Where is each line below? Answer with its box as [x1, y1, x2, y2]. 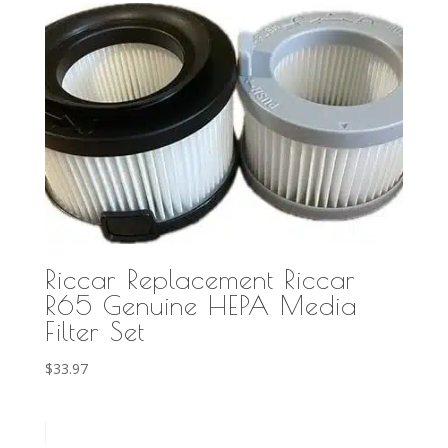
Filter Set [44, 315, 145, 346]
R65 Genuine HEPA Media [44, 289, 357, 320]
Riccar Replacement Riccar [44, 263, 356, 294]
